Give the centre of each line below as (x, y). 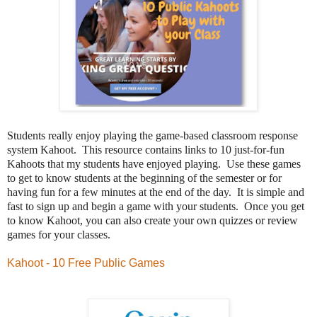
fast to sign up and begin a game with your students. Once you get (156, 206)
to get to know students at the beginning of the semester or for (144, 178)
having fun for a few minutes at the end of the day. (121, 192)
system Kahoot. (45, 149)
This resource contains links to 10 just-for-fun (183, 149)
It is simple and (269, 192)
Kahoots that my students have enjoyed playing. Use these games (154, 163)
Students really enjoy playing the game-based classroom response (152, 135)
